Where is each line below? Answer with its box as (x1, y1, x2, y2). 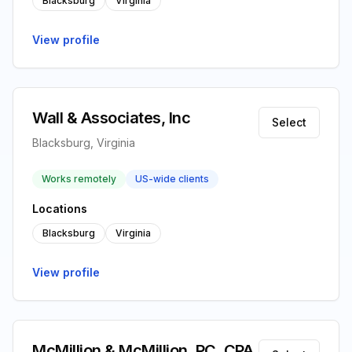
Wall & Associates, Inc (32, 108, 190, 127)
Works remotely (42, 173, 116, 185)
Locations (32, 202, 87, 215)
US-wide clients (135, 173, 209, 185)
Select (272, 115, 306, 129)
